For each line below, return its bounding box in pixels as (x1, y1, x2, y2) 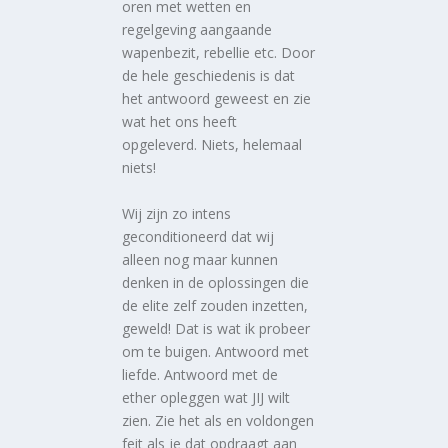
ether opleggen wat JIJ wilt (122, 387, 291, 407)
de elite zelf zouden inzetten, (122, 295, 309, 315)
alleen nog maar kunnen (122, 249, 279, 269)
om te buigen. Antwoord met (122, 341, 310, 361)
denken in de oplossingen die (122, 272, 310, 292)
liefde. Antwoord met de (122, 364, 279, 384)
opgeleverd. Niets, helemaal (122, 135, 303, 155)
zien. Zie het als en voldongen (122, 410, 315, 430)
